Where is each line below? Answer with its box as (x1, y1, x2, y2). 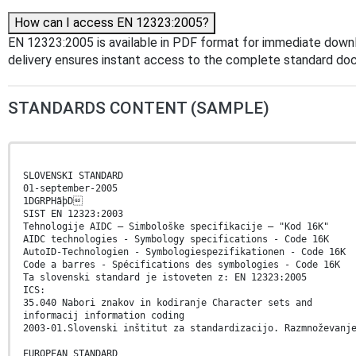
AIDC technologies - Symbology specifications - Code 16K (23, 234, 329, 246)
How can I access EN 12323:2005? (14, 15, 209, 31)
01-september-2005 (23, 183, 118, 195)
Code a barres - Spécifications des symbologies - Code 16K (23, 259, 340, 271)
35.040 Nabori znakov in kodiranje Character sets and (23, 297, 312, 309)
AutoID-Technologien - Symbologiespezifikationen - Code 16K (23, 246, 346, 258)
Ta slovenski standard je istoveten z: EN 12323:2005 (23, 272, 307, 284)
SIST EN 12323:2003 (23, 208, 123, 220)
